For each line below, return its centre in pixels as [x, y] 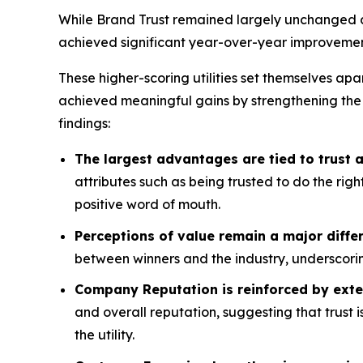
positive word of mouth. [147, 204]
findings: [84, 123]
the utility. [105, 335]
